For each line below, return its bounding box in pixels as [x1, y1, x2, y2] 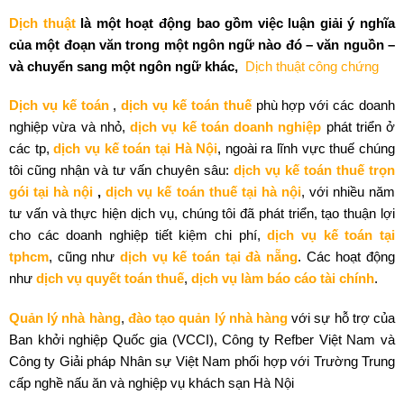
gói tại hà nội [9, 184, 94, 199]
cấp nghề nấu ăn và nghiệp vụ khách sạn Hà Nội [9, 374, 294, 390]
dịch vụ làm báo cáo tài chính [191, 271, 374, 286]
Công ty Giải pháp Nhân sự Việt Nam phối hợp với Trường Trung [9, 353, 395, 369]
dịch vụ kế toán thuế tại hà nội [106, 184, 301, 199]
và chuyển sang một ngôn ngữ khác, [9, 58, 242, 74]
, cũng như [49, 249, 120, 264]
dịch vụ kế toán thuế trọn [234, 162, 395, 178]
